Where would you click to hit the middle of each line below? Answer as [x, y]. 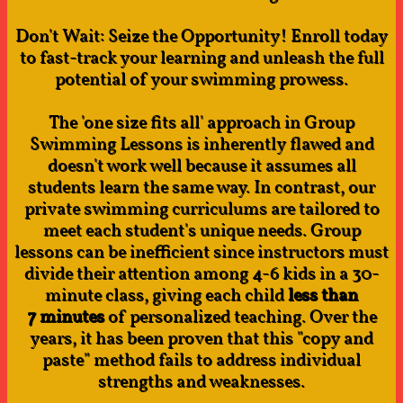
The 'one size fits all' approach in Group [201, 123]
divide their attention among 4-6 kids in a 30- [201, 274]
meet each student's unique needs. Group [201, 231]
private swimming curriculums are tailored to [201, 210]
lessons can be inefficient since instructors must [201, 253]
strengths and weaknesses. [201, 382]
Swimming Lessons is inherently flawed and [201, 145]
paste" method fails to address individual [201, 361]
